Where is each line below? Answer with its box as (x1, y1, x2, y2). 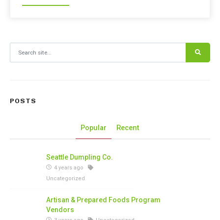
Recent (116, 123, 139, 133)
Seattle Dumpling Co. (46, 153, 113, 162)
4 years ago (53, 165, 85, 171)
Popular (81, 123, 107, 133)
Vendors (46, 206, 74, 214)
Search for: (9, 44, 40, 52)
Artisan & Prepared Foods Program (46, 196, 161, 204)
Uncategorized (46, 175, 85, 182)
